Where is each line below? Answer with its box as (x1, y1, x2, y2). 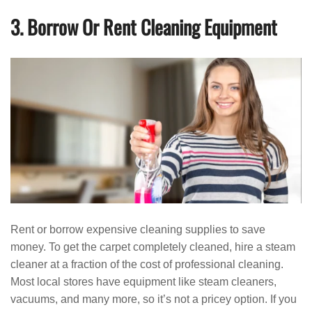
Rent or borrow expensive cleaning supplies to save (10, 224, 265, 235)
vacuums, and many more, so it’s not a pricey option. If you (10, 293, 297, 305)
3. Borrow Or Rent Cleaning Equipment (10, 13, 277, 41)
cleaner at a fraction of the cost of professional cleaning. (10, 258, 283, 270)
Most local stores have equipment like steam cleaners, (10, 276, 276, 288)
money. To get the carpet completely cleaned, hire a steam (10, 241, 295, 253)
